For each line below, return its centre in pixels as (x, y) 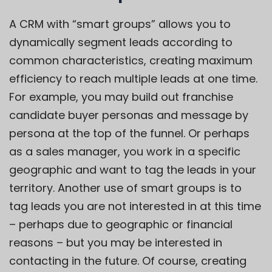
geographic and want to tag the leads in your (133, 169)
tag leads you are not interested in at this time (135, 206)
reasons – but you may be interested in (116, 242)
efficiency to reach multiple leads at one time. (133, 78)
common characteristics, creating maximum (131, 60)
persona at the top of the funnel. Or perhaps (129, 133)
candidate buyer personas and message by (129, 115)
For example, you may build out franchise (121, 97)
